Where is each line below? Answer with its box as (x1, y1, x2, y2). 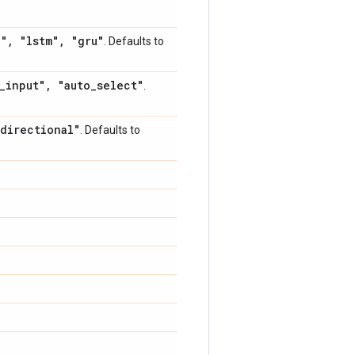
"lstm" (13, 33, 59, 48)
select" (97, 78, 143, 93)
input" (6, 78, 45, 93)
